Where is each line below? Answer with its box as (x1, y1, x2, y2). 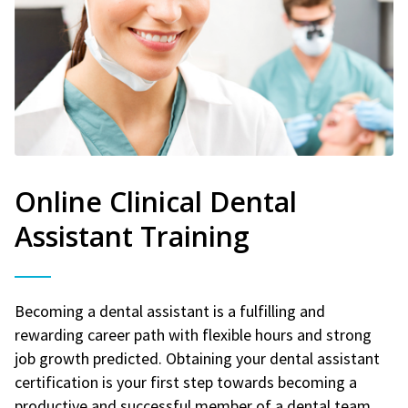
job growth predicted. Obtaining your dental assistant (15, 347, 380, 369)
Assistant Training (15, 217, 257, 255)
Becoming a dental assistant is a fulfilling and (15, 300, 325, 321)
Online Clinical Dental (15, 182, 297, 220)
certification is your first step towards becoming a (15, 371, 357, 393)
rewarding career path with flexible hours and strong (15, 323, 372, 345)
